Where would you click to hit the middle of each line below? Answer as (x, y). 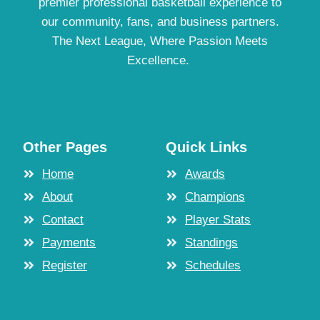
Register (65, 265)
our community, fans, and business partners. (160, 22)
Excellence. (160, 60)
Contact (63, 220)
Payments (69, 242)
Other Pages (65, 147)
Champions (215, 197)
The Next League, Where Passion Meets (160, 41)
